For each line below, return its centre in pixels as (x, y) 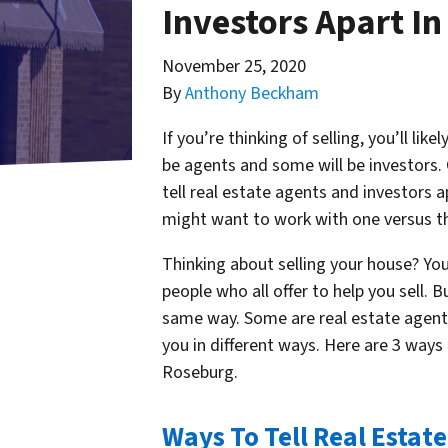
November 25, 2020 (234, 67)
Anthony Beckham (252, 94)
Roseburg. (200, 373)
